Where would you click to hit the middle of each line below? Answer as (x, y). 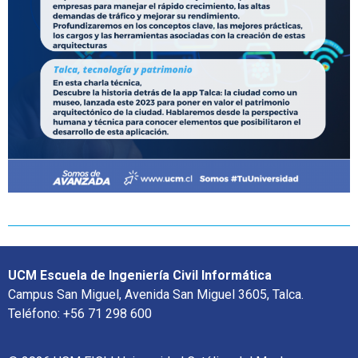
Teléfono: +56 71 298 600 (80, 313)
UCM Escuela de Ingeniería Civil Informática (140, 275)
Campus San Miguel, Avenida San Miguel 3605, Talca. (156, 294)
